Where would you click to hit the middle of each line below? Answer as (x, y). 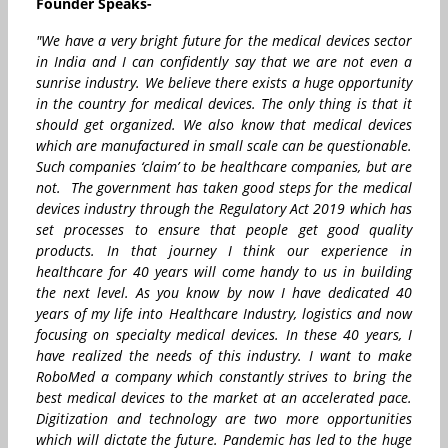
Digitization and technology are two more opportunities (224, 418)
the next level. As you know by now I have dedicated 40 (224, 292)
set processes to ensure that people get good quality (224, 229)
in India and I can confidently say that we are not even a (224, 61)
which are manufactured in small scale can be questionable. (224, 145)
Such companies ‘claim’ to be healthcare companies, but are (224, 166)
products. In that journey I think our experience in (224, 250)
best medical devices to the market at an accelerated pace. (224, 397)
